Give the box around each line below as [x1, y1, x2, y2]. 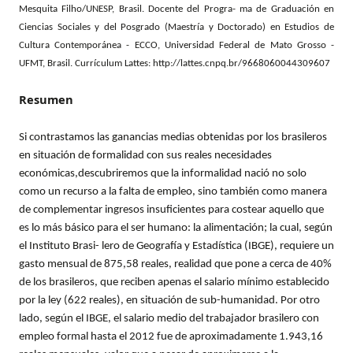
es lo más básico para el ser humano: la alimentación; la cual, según [19, 221, 333, 234]
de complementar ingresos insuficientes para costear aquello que [19, 203, 324, 216]
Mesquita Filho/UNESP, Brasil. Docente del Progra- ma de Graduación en [19, 3, 334, 14]
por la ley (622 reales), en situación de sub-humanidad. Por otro [19, 294, 320, 307]
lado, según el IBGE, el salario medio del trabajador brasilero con [19, 312, 319, 325]
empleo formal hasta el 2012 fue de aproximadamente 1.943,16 [19, 330, 323, 343]
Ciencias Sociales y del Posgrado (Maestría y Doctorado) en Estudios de [19, 21, 334, 32]
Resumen [19, 91, 73, 107]
